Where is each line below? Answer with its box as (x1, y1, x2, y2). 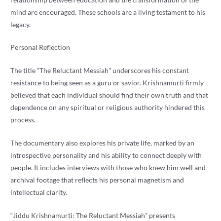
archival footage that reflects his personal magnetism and (10, 176, 184, 184)
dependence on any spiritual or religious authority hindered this (10, 103, 205, 112)
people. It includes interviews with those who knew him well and (10, 163, 206, 172)
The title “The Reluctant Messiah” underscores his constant (10, 66, 189, 75)
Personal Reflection (10, 43, 71, 52)
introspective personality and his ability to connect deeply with (10, 151, 202, 160)
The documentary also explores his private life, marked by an (10, 139, 195, 147)
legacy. (10, 20, 31, 29)
